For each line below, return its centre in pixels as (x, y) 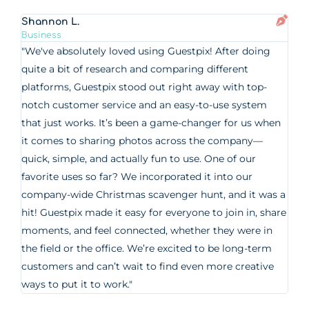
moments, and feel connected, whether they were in (147, 230)
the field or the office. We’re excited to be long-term (147, 248)
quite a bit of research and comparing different (135, 69)
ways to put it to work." (77, 284)
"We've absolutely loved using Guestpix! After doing (146, 51)
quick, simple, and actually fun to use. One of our (139, 159)
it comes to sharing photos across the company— (142, 141)
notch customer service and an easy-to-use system (144, 105)
